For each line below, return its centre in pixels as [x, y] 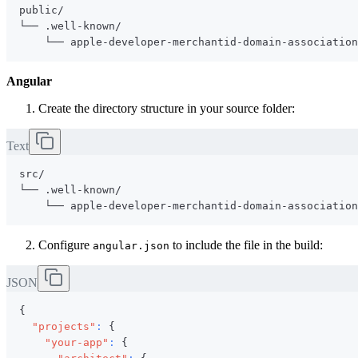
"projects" [64, 326]
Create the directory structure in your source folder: [167, 108]
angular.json [131, 245]
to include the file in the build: [246, 245]
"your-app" [77, 342]
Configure [66, 245]
